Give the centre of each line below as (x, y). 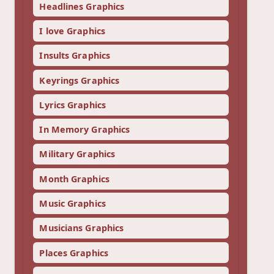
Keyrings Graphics (80, 80)
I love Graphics (72, 31)
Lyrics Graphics (72, 105)
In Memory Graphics (85, 130)
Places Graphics (74, 253)
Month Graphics (74, 179)
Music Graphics (72, 204)
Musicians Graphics (82, 228)
